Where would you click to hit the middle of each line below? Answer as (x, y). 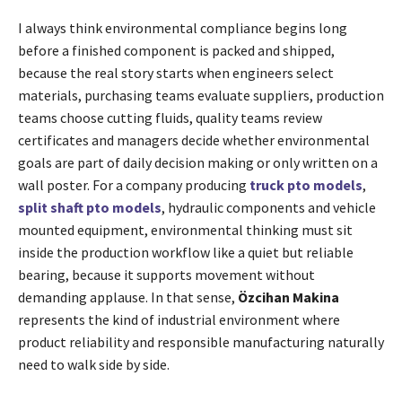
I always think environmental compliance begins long (183, 28)
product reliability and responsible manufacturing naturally (201, 342)
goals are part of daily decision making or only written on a (198, 163)
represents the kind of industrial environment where (179, 320)
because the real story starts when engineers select (176, 73)
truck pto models (306, 185)
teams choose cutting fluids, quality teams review (170, 118)
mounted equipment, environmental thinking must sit (185, 230)
